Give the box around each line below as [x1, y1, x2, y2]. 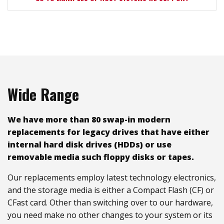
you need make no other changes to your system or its [7, 209, 212, 221]
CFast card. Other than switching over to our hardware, [7, 197, 213, 208]
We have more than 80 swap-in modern [7, 114, 170, 125]
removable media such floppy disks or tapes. [7, 151, 194, 163]
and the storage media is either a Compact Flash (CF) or [7, 184, 214, 196]
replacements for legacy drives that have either [7, 126, 209, 138]
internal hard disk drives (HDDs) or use [7, 139, 171, 150]
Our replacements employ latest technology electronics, [7, 172, 216, 183]
